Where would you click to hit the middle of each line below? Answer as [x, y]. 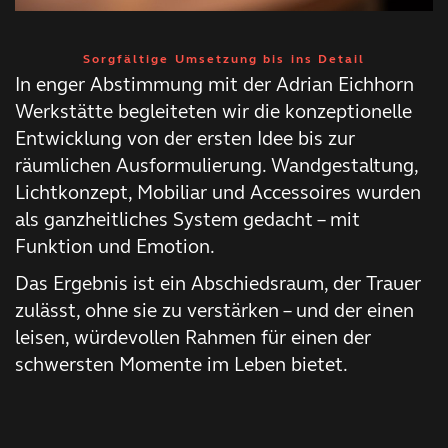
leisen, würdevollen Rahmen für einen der [193, 337]
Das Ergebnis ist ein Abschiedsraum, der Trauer [218, 283]
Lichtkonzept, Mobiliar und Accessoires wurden [218, 192]
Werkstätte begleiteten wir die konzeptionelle [213, 111]
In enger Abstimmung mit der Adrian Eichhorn [214, 84]
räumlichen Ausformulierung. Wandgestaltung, [216, 165]
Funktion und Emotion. [115, 246]
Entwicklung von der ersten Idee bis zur [185, 138]
